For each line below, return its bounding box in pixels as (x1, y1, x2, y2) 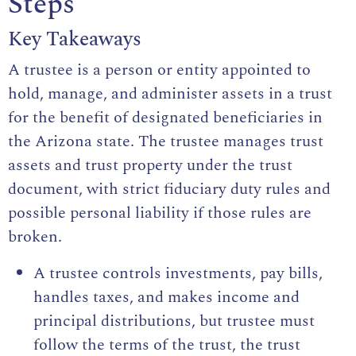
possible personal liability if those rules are (8, 201, 311, 226)
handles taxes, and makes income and (33, 285, 300, 310)
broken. (8, 225, 62, 250)
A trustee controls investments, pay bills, (33, 261, 323, 286)
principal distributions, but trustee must (33, 309, 315, 334)
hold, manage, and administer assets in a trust (8, 82, 332, 106)
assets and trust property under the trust (8, 153, 292, 178)
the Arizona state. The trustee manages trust (8, 130, 323, 154)
